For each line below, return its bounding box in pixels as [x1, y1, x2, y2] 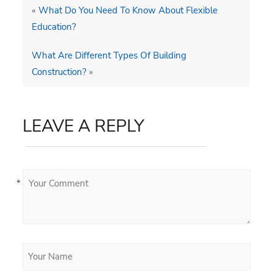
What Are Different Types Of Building [32, 49, 187, 62]
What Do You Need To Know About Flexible [38, 4, 218, 16]
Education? [32, 20, 77, 33]
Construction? [32, 65, 87, 78]
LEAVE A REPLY [23, 114, 145, 138]
